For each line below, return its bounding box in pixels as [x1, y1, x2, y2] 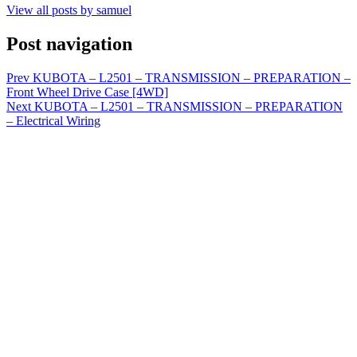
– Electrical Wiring [6, 113, 100, 127]
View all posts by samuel [6, 2, 131, 17]
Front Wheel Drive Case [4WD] [6, 84, 168, 99]
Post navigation [6, 33, 132, 54]
